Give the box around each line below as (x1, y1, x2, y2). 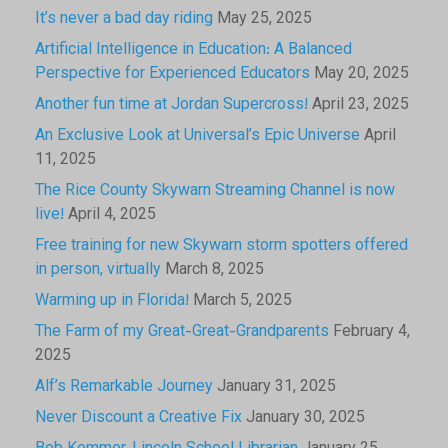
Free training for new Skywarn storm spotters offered (35, 233, 408, 259)
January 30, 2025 (246, 405, 365, 431)
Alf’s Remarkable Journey (35, 374, 213, 400)
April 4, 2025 (68, 202, 156, 228)
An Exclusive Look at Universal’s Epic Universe (35, 123, 360, 149)
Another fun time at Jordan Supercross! (35, 92, 308, 118)
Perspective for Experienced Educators (35, 61, 310, 87)
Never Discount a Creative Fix (35, 405, 242, 431)
